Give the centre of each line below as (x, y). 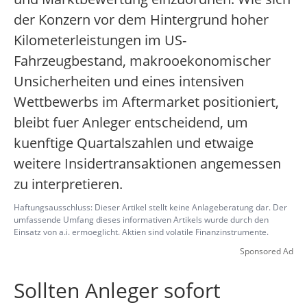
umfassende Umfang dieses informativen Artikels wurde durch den (141, 220)
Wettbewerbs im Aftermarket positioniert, (146, 102)
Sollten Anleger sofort (117, 291)
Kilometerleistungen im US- (100, 40)
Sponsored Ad (267, 251)
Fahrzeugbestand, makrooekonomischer (142, 61)
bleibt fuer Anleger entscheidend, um (131, 123)
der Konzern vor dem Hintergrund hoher (141, 20)
